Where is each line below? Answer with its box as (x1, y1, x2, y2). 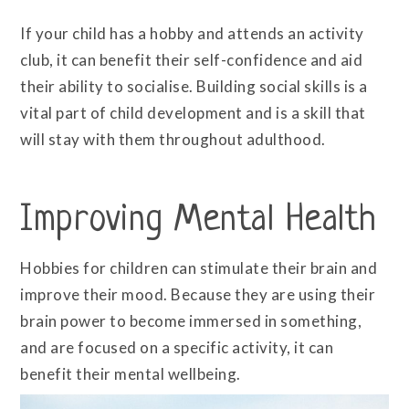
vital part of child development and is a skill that (20, 103, 366, 123)
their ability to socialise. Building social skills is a (20, 77, 368, 97)
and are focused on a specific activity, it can (20, 337, 334, 357)
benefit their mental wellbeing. (20, 363, 241, 383)
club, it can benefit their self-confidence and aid (20, 50, 363, 70)
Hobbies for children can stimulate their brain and (20, 257, 378, 278)
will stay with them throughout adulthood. (20, 130, 326, 150)
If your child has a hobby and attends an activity (20, 24, 364, 44)
